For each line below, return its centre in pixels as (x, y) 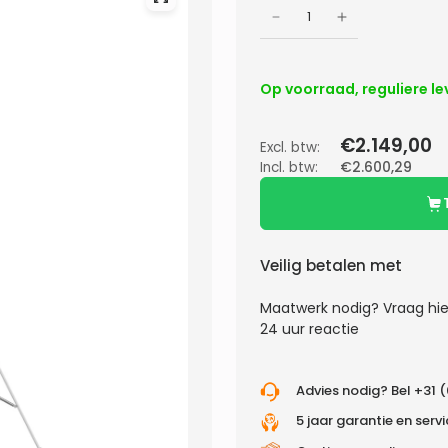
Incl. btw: (289, 168)
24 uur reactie (310, 328)
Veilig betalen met (331, 265)
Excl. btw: (290, 148)
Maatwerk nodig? (322, 307)
